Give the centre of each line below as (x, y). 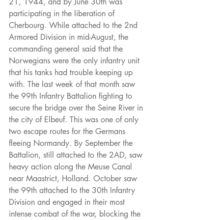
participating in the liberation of (63, 14)
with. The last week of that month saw (73, 84)
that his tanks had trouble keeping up (72, 73)
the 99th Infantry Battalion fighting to (72, 96)
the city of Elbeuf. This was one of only (75, 120)
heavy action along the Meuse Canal (72, 167)
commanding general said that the (67, 49)
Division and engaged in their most (68, 202)
